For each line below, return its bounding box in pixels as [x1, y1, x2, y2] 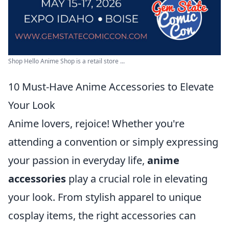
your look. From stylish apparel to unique [8, 190, 201, 204]
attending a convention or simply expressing [8, 135, 218, 149]
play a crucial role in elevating [66, 172, 208, 186]
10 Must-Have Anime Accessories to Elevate [8, 80, 214, 94]
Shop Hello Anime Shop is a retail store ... [8, 57, 125, 65]
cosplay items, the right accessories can [8, 209, 196, 222]
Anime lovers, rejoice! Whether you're [8, 117, 185, 130]
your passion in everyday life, [8, 153, 147, 167]
